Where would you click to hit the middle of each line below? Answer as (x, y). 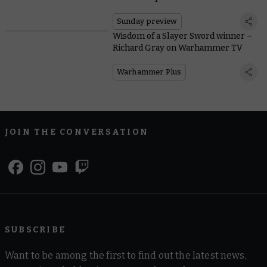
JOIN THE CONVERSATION (77, 132)
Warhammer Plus (149, 72)
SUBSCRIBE (35, 230)
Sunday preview (147, 21)
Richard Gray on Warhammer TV (177, 48)
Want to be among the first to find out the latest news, (126, 255)
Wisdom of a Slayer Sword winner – (182, 36)
